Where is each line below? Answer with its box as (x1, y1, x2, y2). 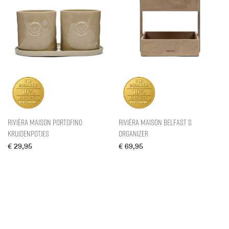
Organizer (119, 128, 148, 139)
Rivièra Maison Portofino (8, 117, 82, 128)
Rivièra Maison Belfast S (119, 117, 192, 128)
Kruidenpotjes (8, 128, 49, 139)
